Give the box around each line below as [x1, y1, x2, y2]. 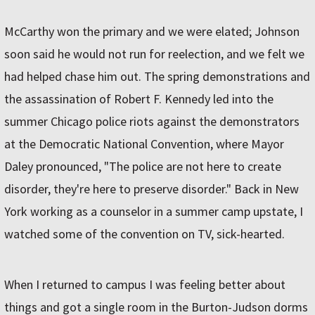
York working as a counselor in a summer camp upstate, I [4, 203, 303, 220]
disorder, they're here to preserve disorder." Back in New [4, 181, 299, 198]
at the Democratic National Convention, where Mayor [4, 136, 284, 153]
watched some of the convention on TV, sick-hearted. [4, 226, 285, 243]
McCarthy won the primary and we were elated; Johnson [4, 23, 300, 40]
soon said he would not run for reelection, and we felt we [4, 46, 304, 63]
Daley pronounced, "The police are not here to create [4, 158, 281, 175]
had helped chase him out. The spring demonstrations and [4, 68, 310, 85]
